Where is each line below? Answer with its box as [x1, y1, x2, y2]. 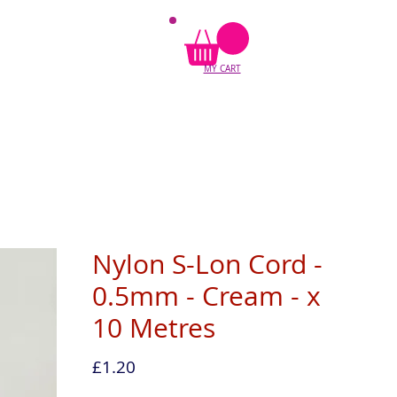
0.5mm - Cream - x [91, 278, 321, 314]
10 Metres [91, 310, 215, 346]
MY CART [203, 62, 241, 74]
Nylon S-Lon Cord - [91, 246, 323, 282]
